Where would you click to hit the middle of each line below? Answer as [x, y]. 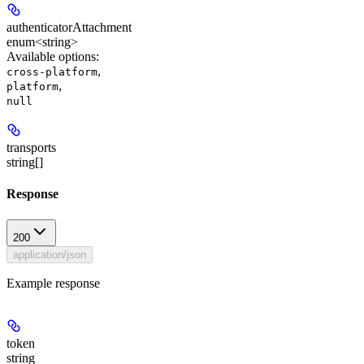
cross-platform [52, 72]
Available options [51, 57]
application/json [50, 254]
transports [31, 148]
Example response [53, 283]
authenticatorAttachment [69, 28]
